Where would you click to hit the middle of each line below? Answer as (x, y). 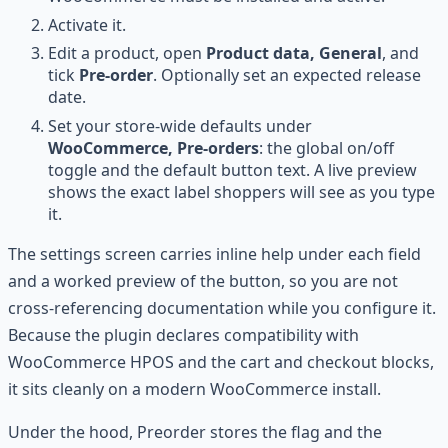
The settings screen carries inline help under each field (214, 253)
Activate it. (87, 24)
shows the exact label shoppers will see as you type (241, 191)
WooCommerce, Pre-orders (153, 147)
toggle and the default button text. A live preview (232, 169)
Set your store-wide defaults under (180, 125)
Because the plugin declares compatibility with (183, 334)
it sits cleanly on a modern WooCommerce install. (194, 388)
